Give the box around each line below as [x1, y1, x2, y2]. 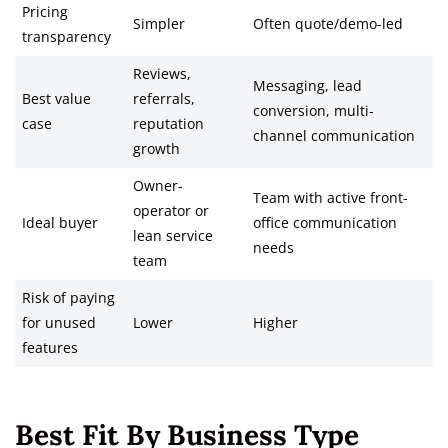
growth [132, 140, 180, 159]
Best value [21, 90, 91, 109]
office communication [252, 214, 397, 233]
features [21, 339, 78, 358]
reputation [132, 115, 204, 134]
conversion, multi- [252, 102, 374, 121]
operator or [132, 202, 209, 221]
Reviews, [132, 65, 191, 84]
